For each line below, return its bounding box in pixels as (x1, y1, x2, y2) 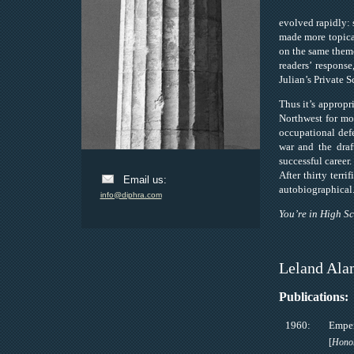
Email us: (122, 174, 167, 186)
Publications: (278, 290, 348, 303)
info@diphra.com (100, 190, 162, 199)
